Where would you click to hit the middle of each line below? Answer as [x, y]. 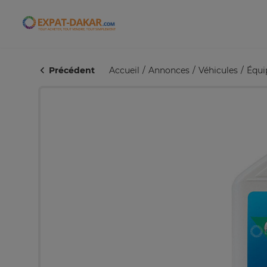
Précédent [71, 70]
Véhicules [218, 70]
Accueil [124, 70]
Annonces [169, 70]
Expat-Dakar [98, 28]
